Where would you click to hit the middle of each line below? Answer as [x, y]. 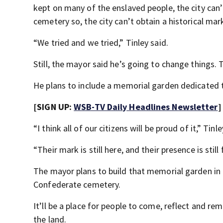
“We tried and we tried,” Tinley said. [101, 43]
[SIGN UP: [54, 107]
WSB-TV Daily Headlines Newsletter [146, 107]
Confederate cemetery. [77, 184]
